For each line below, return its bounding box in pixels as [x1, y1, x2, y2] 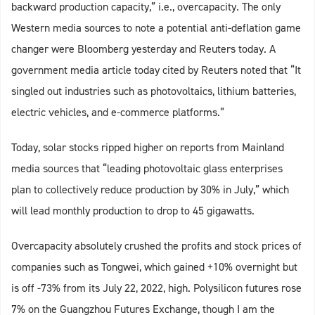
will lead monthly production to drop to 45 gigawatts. [11, 203, 255, 219]
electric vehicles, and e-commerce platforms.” [11, 105, 224, 120]
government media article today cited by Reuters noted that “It [11, 63, 301, 78]
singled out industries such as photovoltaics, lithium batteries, [11, 84, 296, 99]
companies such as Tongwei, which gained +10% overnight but [11, 259, 297, 275]
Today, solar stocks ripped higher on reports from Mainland [11, 140, 284, 155]
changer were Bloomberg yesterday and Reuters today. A [11, 41, 276, 57]
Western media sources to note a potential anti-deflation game [11, 20, 301, 36]
